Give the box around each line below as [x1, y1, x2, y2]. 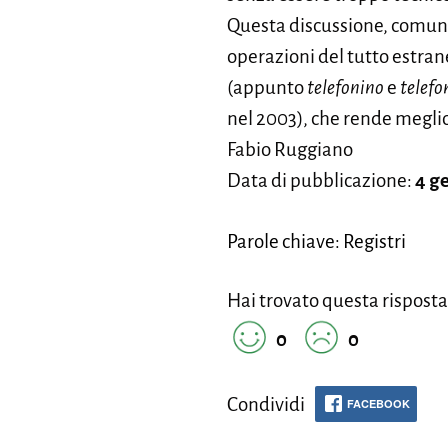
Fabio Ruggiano [227, 139, 353, 160]
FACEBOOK [347, 396, 410, 411]
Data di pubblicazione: [227, 170, 415, 191]
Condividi [227, 394, 305, 415]
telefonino [307, 77, 384, 98]
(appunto [227, 77, 307, 98]
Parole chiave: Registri [227, 231, 406, 252]
